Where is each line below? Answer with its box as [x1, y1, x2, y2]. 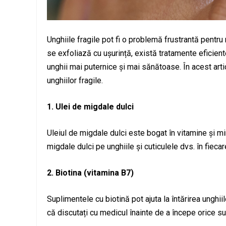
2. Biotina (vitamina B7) [47, 167, 134, 178]
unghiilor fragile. [47, 75, 103, 85]
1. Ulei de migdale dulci [47, 101, 134, 111]
